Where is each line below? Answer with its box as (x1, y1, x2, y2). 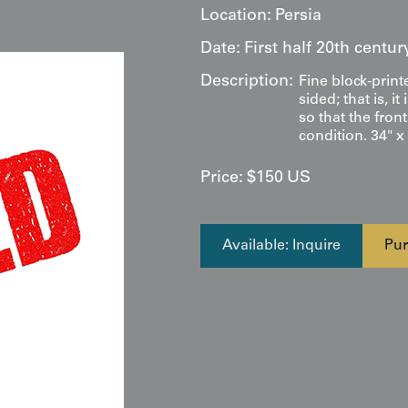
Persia (275, 8, 321, 25)
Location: (200, 8, 271, 25)
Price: (200, 170, 243, 187)
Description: (200, 74, 293, 90)
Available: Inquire (222, 239, 341, 253)
